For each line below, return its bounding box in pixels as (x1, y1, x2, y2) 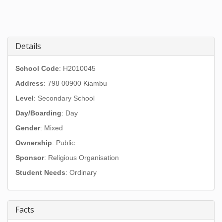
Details (15, 41, 41, 52)
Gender (15, 124, 40, 132)
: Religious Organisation (44, 154, 119, 162)
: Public (52, 139, 75, 147)
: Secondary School (34, 94, 95, 102)
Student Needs (15, 168, 65, 176)
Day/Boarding (15, 109, 61, 117)
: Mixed (40, 124, 63, 132)
